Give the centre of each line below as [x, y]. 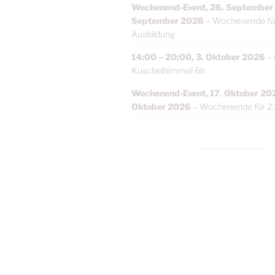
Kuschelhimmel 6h [168, 70]
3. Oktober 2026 [230, 56]
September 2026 [168, 20]
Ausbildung [153, 34]
